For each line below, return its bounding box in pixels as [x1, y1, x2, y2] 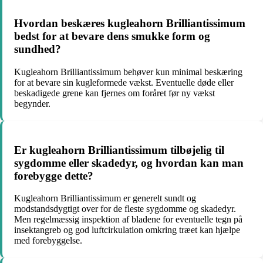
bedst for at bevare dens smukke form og [14, 30, 210, 43]
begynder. [14, 98, 50, 109]
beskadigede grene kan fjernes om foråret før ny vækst [14, 87, 215, 98]
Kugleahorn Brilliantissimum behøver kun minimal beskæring [14, 66, 242, 77]
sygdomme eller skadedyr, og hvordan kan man [14, 156, 244, 169]
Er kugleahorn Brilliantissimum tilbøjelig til [14, 143, 224, 156]
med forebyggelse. [14, 235, 82, 246]
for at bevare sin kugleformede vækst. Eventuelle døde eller [14, 77, 234, 87]
